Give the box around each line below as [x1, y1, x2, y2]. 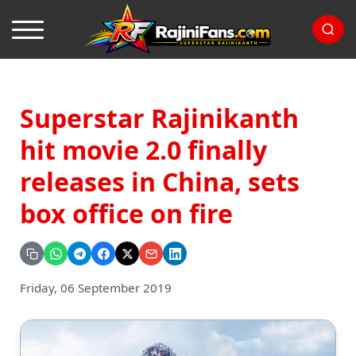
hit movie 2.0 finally [20, 133, 267, 167]
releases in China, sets [20, 164, 300, 199]
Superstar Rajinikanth [20, 101, 299, 135]
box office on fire [20, 196, 233, 230]
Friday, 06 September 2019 [20, 280, 172, 296]
